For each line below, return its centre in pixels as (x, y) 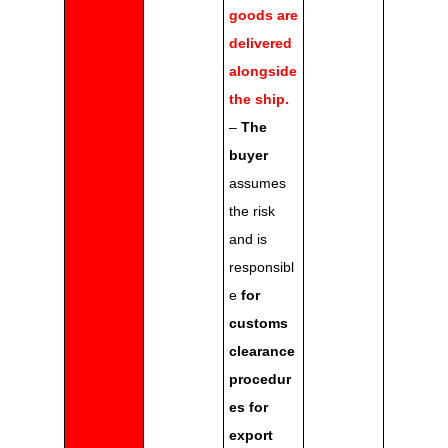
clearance (262, 351)
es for (248, 407)
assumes (257, 183)
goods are (263, 15)
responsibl (261, 267)
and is (248, 239)
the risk (252, 211)
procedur (260, 379)
